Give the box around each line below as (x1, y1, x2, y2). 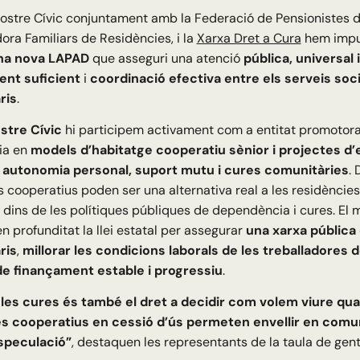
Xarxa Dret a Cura (196, 30, 301, 47)
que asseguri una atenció (88, 50, 243, 67)
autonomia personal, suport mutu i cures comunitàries (2, 162, 349, 179)
